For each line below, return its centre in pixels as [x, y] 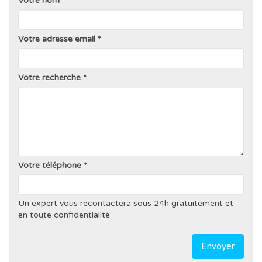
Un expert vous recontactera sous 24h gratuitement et [126, 203]
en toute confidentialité [64, 215]
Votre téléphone [50, 165]
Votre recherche [49, 77]
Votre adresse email [57, 39]
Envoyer [218, 246]
